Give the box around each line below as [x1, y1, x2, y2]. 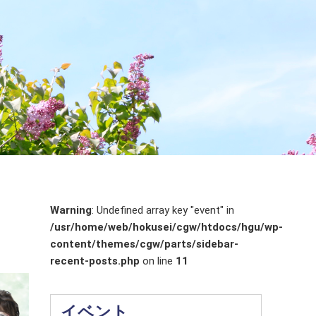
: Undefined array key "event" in [92, 204, 234, 217]
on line [140, 255, 176, 268]
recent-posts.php [50, 255, 140, 268]
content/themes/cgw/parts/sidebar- [50, 238, 238, 251]
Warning [50, 204, 92, 217]
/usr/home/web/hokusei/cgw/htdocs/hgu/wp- [50, 221, 283, 234]
